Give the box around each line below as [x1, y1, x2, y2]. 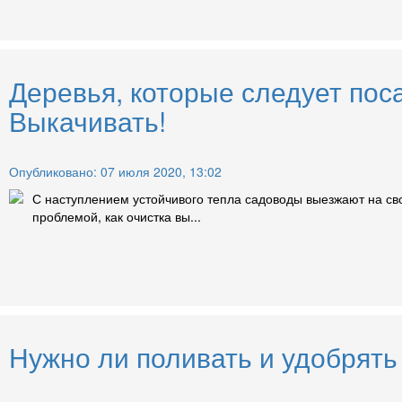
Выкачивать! [9, 100, 166, 140]
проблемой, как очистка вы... [32, 206, 201, 225]
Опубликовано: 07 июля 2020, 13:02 [9, 162, 222, 180]
